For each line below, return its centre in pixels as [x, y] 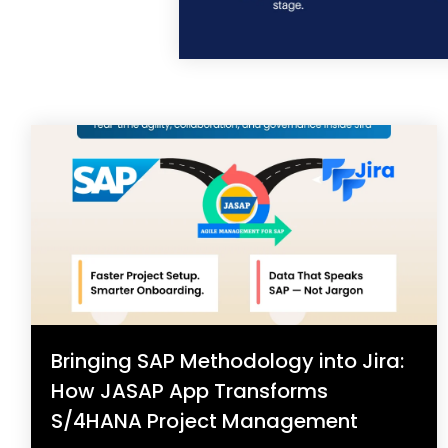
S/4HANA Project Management [204, 420]
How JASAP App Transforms [189, 390]
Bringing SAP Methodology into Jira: [227, 360]
